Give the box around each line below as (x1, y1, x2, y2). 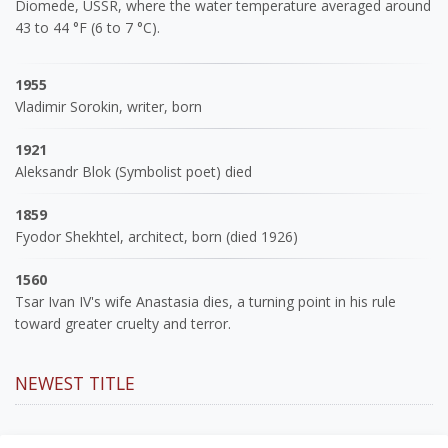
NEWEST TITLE (15, 371, 135, 396)
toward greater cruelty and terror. (15, 314, 231, 334)
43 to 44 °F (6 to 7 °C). (15, 18, 160, 38)
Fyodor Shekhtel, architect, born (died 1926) (15, 227, 298, 247)
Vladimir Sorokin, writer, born (15, 97, 202, 117)
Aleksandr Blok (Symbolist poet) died (15, 162, 252, 182)
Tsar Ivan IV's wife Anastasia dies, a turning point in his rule (15, 292, 396, 312)
